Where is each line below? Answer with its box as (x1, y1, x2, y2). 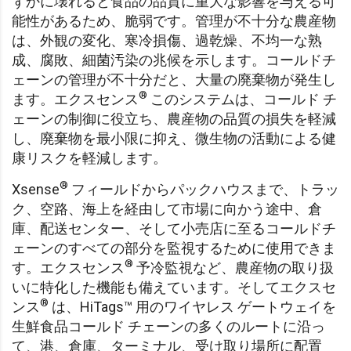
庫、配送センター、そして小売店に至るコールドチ (12, 219, 336, 237)
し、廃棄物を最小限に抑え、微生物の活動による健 (12, 129, 336, 147)
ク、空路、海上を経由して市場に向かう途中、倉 (12, 200, 322, 217)
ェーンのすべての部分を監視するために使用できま (12, 239, 336, 256)
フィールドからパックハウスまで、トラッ (68, 180, 339, 197)
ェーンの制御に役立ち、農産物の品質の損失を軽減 (12, 110, 336, 127)
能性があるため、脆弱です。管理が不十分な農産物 (12, 12, 336, 29)
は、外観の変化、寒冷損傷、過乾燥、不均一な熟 (12, 31, 322, 49)
